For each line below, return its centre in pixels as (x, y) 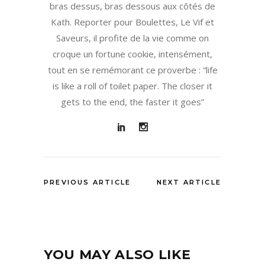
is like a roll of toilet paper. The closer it (132, 86)
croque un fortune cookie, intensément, (132, 54)
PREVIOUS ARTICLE (88, 182)
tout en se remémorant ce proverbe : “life (132, 70)
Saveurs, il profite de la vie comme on (132, 38)
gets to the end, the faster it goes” (132, 102)
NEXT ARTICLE (189, 182)
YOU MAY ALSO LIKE (117, 255)
